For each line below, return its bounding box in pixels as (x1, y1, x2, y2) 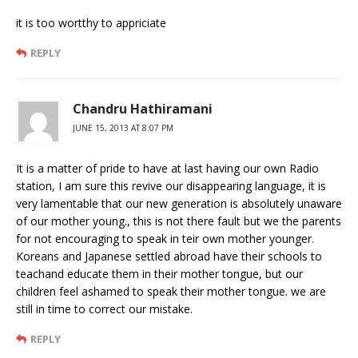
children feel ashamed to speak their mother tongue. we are (16, 283, 326, 299)
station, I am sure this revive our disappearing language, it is (16, 177, 326, 193)
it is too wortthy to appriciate (16, 14, 166, 30)
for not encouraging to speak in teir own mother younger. (16, 230, 314, 246)
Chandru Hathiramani (73, 99, 213, 117)
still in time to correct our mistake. (16, 300, 193, 316)
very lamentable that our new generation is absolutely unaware (16, 195, 342, 211)
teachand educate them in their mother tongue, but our (16, 265, 303, 281)
